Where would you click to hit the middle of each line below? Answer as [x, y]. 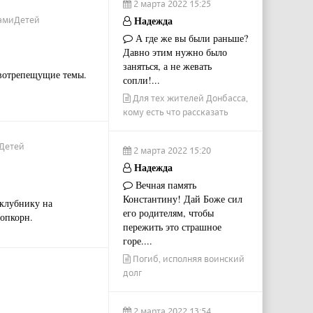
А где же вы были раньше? [190, 38]
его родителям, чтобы [168, 213]
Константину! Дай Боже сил [182, 199]
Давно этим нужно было [175, 52]
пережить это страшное [172, 227]
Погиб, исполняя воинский [187, 259]
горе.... [137, 241]
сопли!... [141, 80]
